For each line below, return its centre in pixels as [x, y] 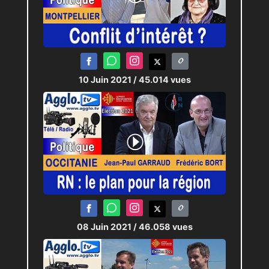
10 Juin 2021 [106, 79]
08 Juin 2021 [105, 226]
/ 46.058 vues [163, 226]
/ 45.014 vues [162, 79]
